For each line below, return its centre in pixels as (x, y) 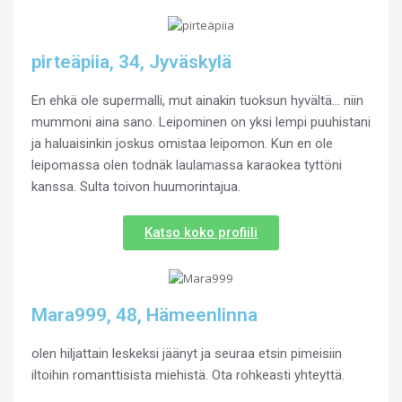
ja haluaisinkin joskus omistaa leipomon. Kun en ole (182, 143)
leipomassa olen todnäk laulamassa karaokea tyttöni (187, 165)
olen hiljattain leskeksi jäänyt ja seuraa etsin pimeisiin (187, 353)
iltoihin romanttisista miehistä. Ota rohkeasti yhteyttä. (188, 375)
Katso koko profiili (201, 232)
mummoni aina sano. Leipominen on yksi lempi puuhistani (201, 122)
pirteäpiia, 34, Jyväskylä (131, 61)
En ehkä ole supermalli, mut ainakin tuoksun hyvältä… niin (197, 100)
